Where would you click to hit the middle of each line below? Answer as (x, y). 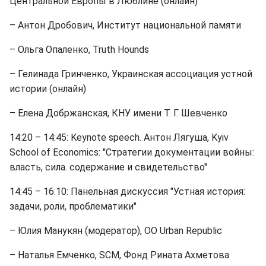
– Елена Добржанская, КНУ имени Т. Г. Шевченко (118, 113)
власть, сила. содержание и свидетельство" (108, 167)
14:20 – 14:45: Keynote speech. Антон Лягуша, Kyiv (119, 137)
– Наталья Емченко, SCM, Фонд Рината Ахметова (119, 255)
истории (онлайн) (48, 89)
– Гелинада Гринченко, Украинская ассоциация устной (131, 74)
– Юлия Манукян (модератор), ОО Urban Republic (116, 231)
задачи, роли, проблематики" (73, 206)
